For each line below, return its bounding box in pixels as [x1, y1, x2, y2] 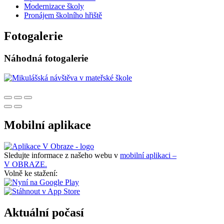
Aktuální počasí [4, 205, 84, 219]
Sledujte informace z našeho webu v [4, 150, 120, 159]
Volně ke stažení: [4, 168, 57, 177]
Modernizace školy [24, 1, 84, 10]
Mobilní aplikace [4, 118, 91, 131]
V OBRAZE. [4, 159, 47, 168]
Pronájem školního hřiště [24, 10, 102, 19]
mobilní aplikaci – [120, 150, 176, 159]
